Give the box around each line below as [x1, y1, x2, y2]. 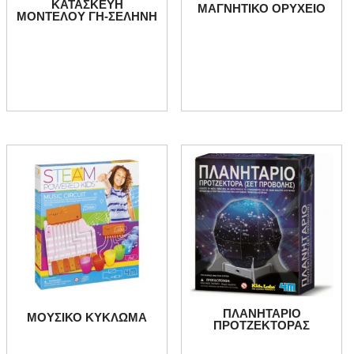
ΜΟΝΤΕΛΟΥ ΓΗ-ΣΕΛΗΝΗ [17, 9, 158, 23]
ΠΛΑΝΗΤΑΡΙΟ [222, 307, 301, 321]
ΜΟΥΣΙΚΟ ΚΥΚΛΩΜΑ [27, 311, 148, 325]
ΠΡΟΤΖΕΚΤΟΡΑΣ [213, 318, 311, 333]
